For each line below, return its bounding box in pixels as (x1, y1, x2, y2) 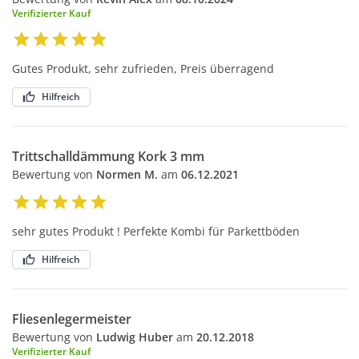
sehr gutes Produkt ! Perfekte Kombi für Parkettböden (12, 223, 300, 239)
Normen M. (96, 166, 158, 182)
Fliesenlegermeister (12, 309, 131, 328)
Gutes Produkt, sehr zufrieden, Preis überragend (12, 60, 274, 76)
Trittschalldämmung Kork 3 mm (12, 147, 204, 165)
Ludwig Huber (96, 329, 173, 345)
